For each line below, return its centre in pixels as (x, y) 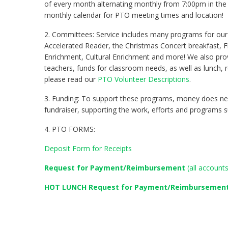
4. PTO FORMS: (70, 129)
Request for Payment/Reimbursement (116, 167)
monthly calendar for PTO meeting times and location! (134, 15)
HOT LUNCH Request (82, 187)
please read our (71, 79)
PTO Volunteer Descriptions (144, 79)
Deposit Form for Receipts (88, 148)
